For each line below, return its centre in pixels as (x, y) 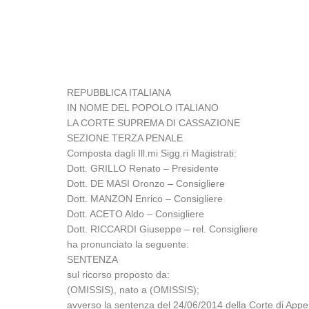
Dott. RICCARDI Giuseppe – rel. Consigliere (163, 229)
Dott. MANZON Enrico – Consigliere (145, 199)
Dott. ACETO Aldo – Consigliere (136, 214)
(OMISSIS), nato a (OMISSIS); (133, 290)
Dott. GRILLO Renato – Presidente (143, 168)
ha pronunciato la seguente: (128, 244)
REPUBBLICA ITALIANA (119, 92)
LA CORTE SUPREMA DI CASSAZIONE (154, 123)
